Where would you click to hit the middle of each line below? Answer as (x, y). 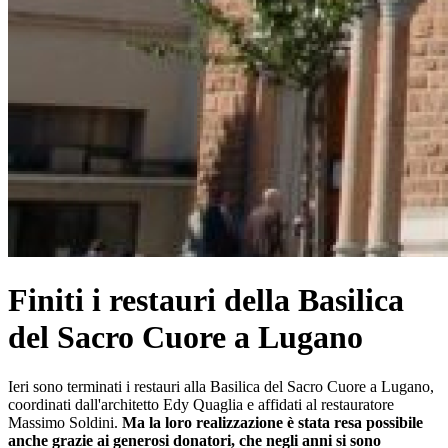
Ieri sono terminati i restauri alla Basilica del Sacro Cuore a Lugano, (221, 386)
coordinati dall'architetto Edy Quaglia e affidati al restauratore (201, 404)
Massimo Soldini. (65, 422)
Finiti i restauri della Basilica (206, 300)
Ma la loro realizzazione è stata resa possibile (272, 422)
